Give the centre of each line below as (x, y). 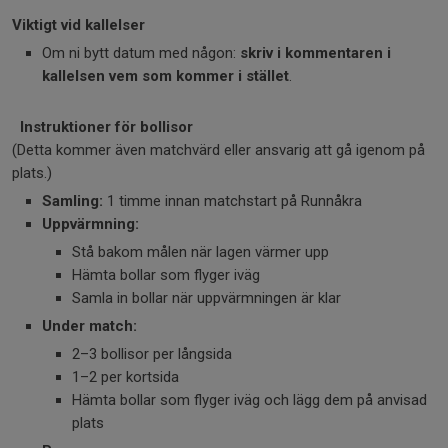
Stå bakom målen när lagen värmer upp (200, 252)
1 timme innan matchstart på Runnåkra (232, 201)
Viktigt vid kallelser (78, 25)
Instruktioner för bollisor (106, 127)
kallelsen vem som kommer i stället (165, 76)
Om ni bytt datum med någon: (141, 53)
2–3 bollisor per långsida (152, 354)
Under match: (89, 326)
